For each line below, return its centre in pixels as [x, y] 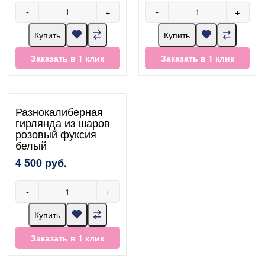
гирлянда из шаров [63, 122]
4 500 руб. [41, 162]
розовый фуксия [56, 133]
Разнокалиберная [59, 111]
